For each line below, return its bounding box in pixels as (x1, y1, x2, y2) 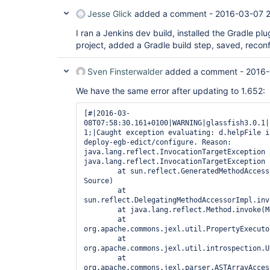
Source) (84, 177, 113, 185)
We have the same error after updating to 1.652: (76, 86, 265, 96)
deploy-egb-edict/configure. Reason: (84, 138, 231, 146)
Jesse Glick (87, 8, 132, 19)
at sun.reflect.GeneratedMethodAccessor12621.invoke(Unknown (84, 167, 118, 175)
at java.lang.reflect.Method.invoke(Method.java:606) (84, 206, 118, 214)
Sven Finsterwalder (87, 66, 163, 77)
